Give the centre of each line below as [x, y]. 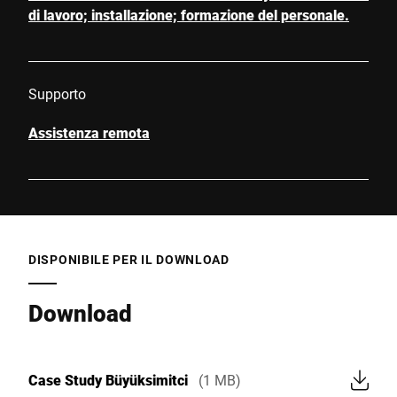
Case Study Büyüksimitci [108, 379]
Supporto [57, 93]
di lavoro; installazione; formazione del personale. [189, 14]
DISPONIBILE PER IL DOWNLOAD [129, 259]
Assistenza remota [89, 132]
